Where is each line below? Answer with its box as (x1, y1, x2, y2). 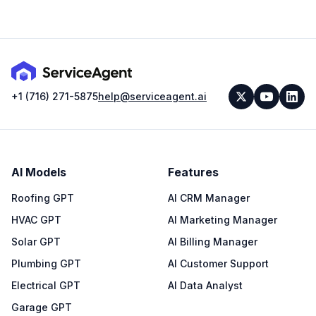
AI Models (11, 164, 66, 179)
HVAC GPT (11, 213, 61, 226)
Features (168, 164, 219, 179)
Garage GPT (11, 300, 72, 313)
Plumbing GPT (11, 257, 81, 269)
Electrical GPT (11, 279, 80, 291)
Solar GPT (11, 235, 61, 248)
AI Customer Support (168, 257, 269, 269)
